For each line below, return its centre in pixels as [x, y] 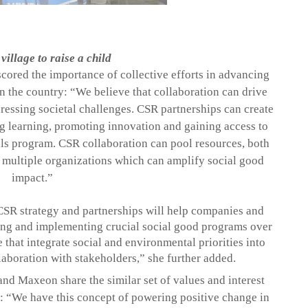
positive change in [224, 298]
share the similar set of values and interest [162, 280]
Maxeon [38, 280]
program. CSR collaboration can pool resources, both [140, 144]
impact [28, 178]
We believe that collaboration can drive [172, 92]
